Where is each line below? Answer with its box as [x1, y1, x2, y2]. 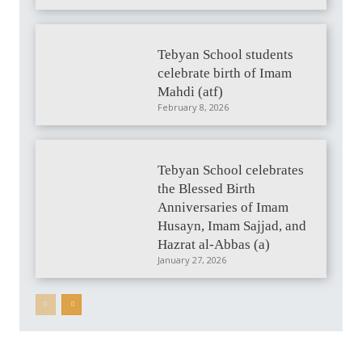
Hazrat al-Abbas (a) [158, 237, 271, 253]
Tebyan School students [158, 47, 294, 63]
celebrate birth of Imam [158, 65, 293, 82]
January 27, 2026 [158, 254, 227, 267]
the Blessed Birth [158, 181, 256, 197]
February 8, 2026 [158, 101, 229, 114]
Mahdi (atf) [158, 84, 224, 100]
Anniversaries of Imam [158, 200, 289, 216]
